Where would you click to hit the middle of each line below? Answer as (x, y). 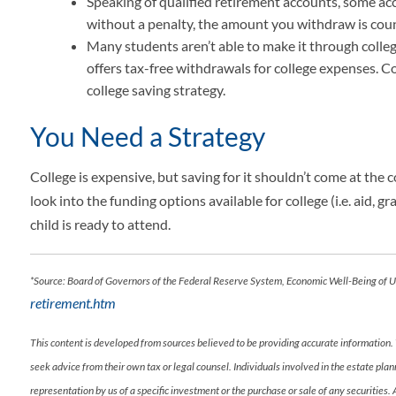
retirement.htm (73, 303)
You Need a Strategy (148, 137)
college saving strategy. (156, 90)
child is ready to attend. (101, 225)
